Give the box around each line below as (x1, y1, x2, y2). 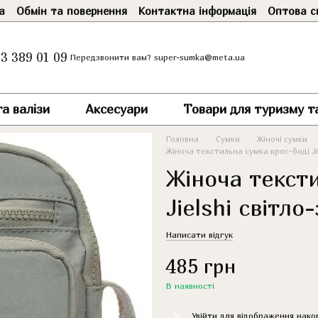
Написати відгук (166, 229, 233, 240)
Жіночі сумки (257, 134, 307, 143)
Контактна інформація (138, 4, 256, 17)
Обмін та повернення (16, 4, 127, 17)
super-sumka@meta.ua (154, 52, 246, 62)
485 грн (166, 254, 236, 278)
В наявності (166, 280, 214, 291)
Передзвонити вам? (70, 52, 152, 63)
